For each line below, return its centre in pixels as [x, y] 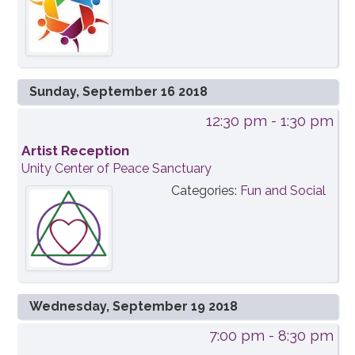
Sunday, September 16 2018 [119, 92]
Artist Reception [76, 151]
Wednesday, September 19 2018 [134, 307]
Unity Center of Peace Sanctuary [117, 169]
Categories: [205, 191]
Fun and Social [282, 191]
